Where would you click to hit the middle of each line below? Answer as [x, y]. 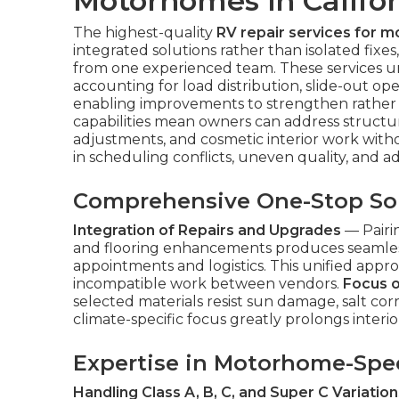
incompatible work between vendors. [208, 284]
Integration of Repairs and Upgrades [207, 230]
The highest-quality [145, 33]
